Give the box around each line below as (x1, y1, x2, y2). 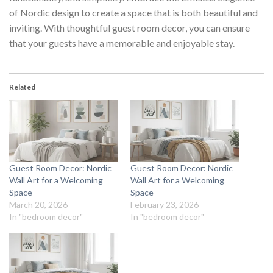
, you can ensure (185, 21, 250, 34)
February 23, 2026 (130, 199, 199, 210)
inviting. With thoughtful (9, 21, 112, 34)
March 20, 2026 (9, 199, 68, 210)
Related (9, 82, 35, 91)
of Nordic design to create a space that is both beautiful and (9, 6, 258, 18)
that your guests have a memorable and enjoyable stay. (9, 37, 235, 49)
